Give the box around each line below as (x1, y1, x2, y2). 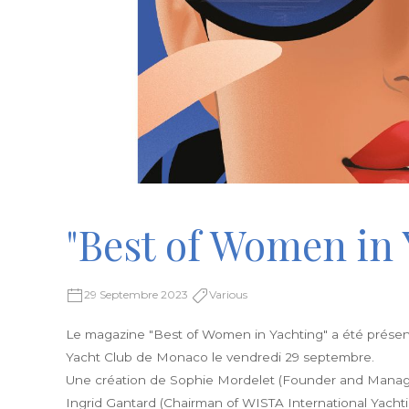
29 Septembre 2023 (84, 288, 191, 302)
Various (209, 288, 247, 302)
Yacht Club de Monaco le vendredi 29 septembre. (66, 350, 374, 365)
